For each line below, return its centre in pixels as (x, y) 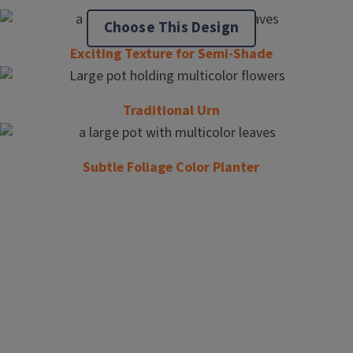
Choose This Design (171, 28)
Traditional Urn (171, 111)
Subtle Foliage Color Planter (171, 167)
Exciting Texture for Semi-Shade (171, 54)
